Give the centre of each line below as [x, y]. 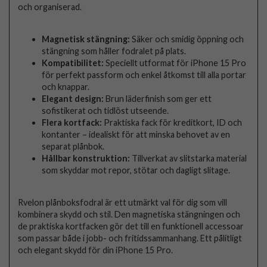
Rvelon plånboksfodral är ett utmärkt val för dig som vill [123, 203]
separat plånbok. [73, 146]
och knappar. [66, 86]
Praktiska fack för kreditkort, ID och [172, 122]
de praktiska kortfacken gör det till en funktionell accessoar [131, 226]
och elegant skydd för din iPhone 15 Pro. [96, 250]
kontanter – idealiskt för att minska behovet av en [136, 134]
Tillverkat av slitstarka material [189, 158]
